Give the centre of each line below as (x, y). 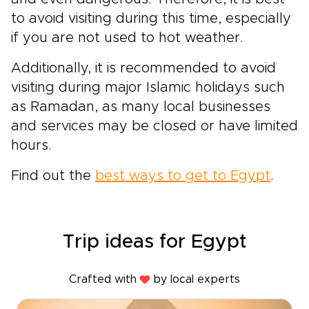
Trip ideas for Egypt (154, 242)
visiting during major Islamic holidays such (148, 88)
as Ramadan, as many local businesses (141, 107)
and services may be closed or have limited (154, 127)
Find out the (53, 176)
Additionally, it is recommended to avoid (143, 69)
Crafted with (103, 280)
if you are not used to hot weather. (127, 38)
